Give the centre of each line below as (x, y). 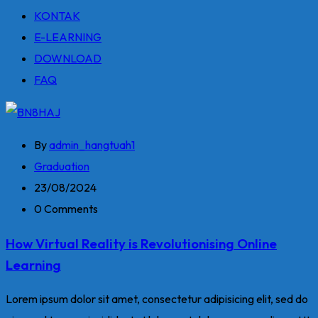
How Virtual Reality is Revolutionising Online (141, 243)
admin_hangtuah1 (92, 145)
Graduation (62, 166)
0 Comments (66, 209)
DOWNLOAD (68, 58)
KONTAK (57, 16)
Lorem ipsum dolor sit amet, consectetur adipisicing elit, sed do (157, 299)
